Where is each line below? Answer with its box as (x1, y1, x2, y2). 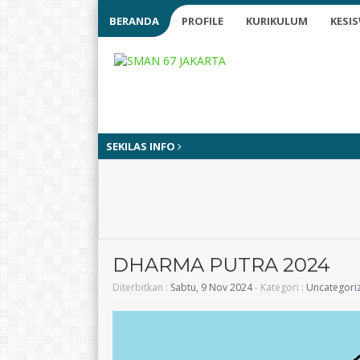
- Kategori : (252, 280, 306, 294)
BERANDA (109, 14, 159, 28)
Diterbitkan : (112, 280, 170, 294)
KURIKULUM (246, 14, 308, 28)
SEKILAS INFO (106, 139, 178, 153)
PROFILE (182, 14, 223, 28)
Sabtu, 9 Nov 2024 (170, 280, 252, 294)
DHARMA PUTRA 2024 (112, 253, 330, 276)
